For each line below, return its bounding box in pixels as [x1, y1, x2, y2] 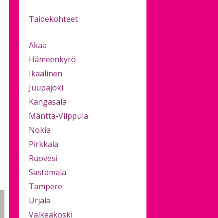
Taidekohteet [28, 14, 78, 25]
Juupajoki [28, 82, 63, 93]
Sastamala [28, 167, 66, 178]
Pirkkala [28, 139, 58, 150]
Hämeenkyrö [28, 54, 76, 65]
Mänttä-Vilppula [28, 110, 88, 122]
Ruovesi [28, 153, 57, 164]
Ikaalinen [28, 68, 62, 79]
